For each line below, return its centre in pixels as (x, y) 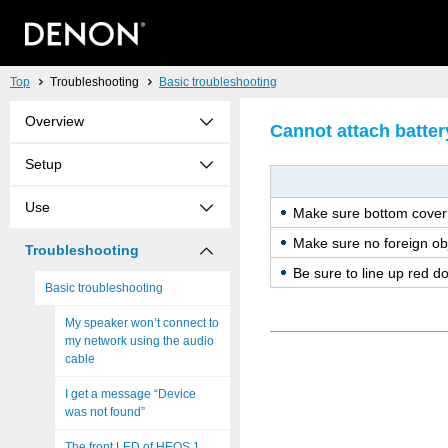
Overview (54, 121)
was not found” (105, 412)
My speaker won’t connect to (142, 323)
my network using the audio (139, 341)
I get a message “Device (130, 394)
